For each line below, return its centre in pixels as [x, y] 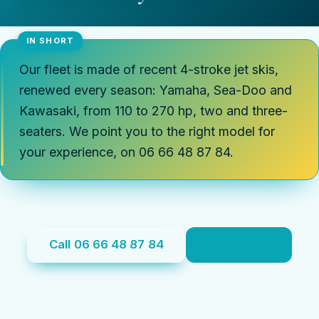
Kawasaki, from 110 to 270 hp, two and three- [153, 110]
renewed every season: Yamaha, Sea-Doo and [155, 90]
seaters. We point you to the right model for [147, 131]
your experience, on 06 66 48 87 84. [126, 152]
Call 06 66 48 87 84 [106, 245]
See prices [239, 245]
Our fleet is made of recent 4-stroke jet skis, [148, 69]
